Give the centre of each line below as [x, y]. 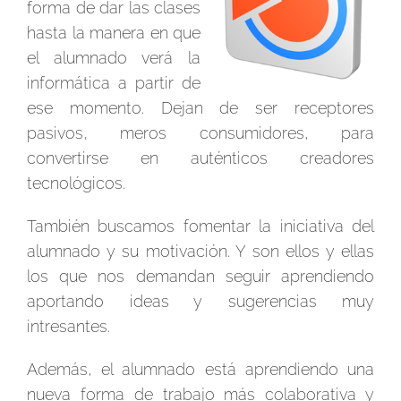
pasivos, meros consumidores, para [200, 133]
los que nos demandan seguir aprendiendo [200, 276]
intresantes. [68, 326]
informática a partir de [114, 83]
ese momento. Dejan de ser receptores [200, 108]
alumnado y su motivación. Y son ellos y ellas [200, 251]
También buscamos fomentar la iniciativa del [200, 226]
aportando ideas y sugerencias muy [200, 301]
